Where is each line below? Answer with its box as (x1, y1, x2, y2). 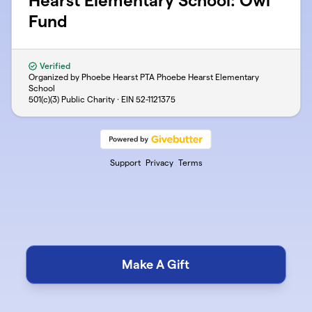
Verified (38, 61, 70, 70)
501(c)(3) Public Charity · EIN (29, 95, 136, 104)
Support (109, 158, 141, 167)
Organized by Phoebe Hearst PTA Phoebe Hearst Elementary (29, 72, 259, 81)
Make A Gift (122, 258, 190, 271)
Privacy (145, 158, 173, 167)
